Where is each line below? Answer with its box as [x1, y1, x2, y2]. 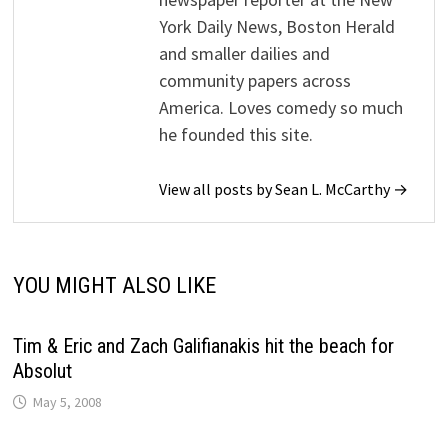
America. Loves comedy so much [159, 95, 404, 119]
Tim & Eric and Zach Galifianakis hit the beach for [13, 333, 395, 358]
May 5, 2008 [33, 392, 103, 411]
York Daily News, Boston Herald [159, 14, 396, 38]
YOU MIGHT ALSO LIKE [13, 272, 217, 298]
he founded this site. [159, 122, 314, 146]
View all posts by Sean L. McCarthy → [159, 178, 409, 199]
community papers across [159, 68, 352, 92]
